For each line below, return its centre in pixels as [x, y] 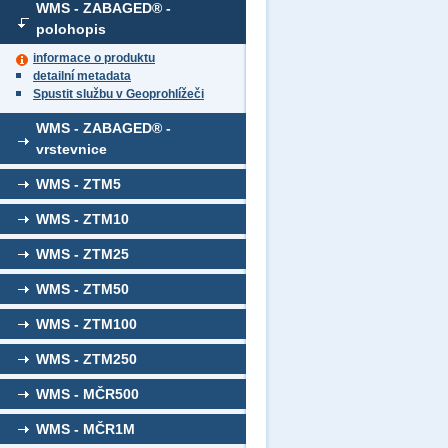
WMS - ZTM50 [82, 289]
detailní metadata [82, 76]
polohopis [71, 29]
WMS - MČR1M [85, 429]
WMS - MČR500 [87, 394]
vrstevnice [71, 149]
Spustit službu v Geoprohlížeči [118, 94]
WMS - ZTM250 [86, 359]
